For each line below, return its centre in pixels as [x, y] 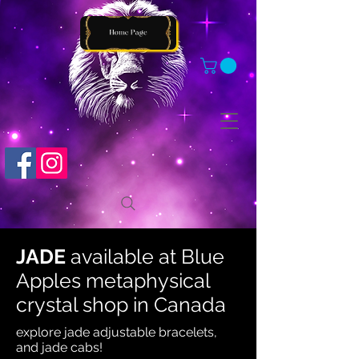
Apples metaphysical [113, 281]
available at [123, 257]
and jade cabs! [59, 348]
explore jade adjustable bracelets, [117, 333]
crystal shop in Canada [121, 305]
